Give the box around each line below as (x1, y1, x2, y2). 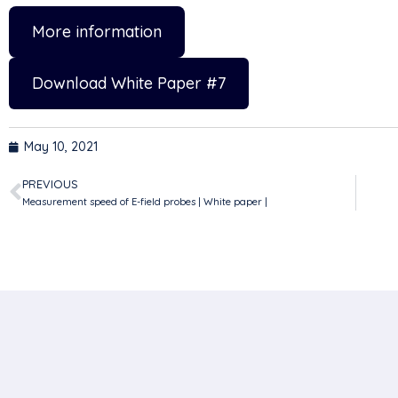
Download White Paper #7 (31, 73, 226, 93)
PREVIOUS (22, 177, 78, 191)
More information (31, 21, 162, 42)
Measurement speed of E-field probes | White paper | (22, 195, 267, 208)
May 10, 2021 (24, 139, 98, 155)
